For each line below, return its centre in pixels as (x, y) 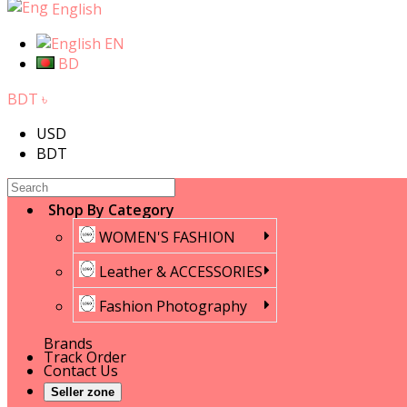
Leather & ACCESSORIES (180, 271)
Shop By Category (111, 209)
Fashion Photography (173, 306)
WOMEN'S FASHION (167, 237)
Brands (68, 343)
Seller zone (101, 392)
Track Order (85, 357)
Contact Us (81, 370)
